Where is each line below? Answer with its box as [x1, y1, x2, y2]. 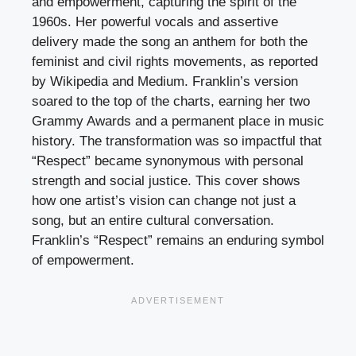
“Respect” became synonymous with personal [32, 153, 304, 169]
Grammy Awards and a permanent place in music [32, 114, 324, 130]
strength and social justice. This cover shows [32, 173, 300, 189]
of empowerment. [32, 253, 134, 269]
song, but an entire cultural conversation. [32, 213, 274, 229]
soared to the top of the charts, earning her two [32, 94, 310, 110]
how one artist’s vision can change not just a [32, 193, 296, 209]
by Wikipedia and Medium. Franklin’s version [32, 74, 298, 90]
